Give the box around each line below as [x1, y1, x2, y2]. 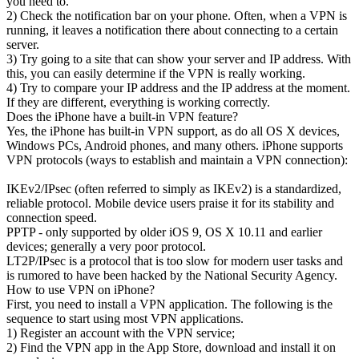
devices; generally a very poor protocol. [6, 239, 206, 253]
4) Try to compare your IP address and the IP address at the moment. [6, 80, 350, 95]
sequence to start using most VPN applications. [6, 311, 244, 325]
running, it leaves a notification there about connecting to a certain [6, 22, 338, 37]
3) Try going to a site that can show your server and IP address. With [6, 51, 351, 66]
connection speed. [6, 210, 97, 224]
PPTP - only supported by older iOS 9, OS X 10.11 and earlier [6, 224, 322, 239]
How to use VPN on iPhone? [6, 282, 155, 296]
